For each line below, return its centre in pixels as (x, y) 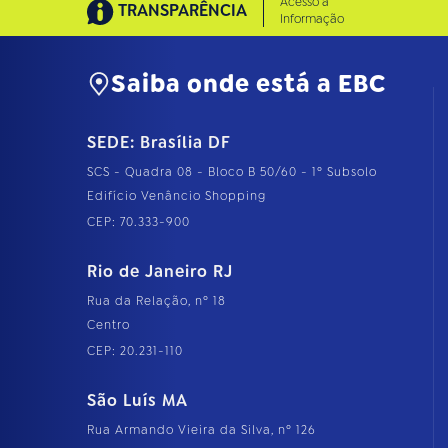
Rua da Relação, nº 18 (156, 301)
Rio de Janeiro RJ (160, 272)
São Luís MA (137, 401)
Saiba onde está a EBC (248, 84)
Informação (312, 19)
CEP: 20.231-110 (135, 351)
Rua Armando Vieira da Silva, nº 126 (201, 430)
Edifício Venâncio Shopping (176, 196)
